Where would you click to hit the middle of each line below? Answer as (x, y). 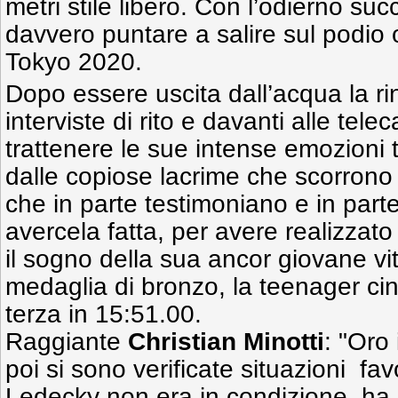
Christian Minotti (226, 342)
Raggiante (67, 342)
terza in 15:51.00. (103, 314)
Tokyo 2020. (74, 62)
